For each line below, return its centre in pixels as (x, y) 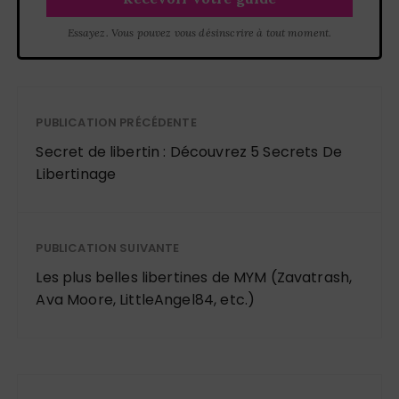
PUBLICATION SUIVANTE (108, 248)
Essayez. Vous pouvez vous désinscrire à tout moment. (199, 33)
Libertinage (76, 175)
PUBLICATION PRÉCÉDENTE (116, 123)
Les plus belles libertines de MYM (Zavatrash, (194, 278)
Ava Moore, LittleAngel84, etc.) (146, 300)
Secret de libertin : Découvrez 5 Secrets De (189, 152)
